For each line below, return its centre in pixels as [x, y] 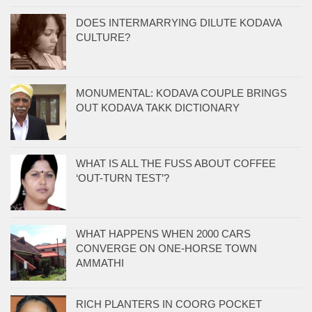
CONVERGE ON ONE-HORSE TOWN [166, 248]
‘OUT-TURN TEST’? [123, 178]
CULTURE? [103, 37]
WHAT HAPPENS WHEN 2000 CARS [163, 233]
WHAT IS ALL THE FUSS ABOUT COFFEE [176, 163]
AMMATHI [100, 263]
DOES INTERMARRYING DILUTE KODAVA [179, 22]
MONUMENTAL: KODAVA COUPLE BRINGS [181, 93]
